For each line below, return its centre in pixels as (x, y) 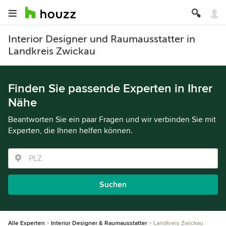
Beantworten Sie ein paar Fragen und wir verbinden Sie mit (112, 120)
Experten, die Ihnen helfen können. (70, 131)
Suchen (113, 185)
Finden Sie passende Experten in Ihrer (110, 89)
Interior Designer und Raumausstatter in (102, 39)
